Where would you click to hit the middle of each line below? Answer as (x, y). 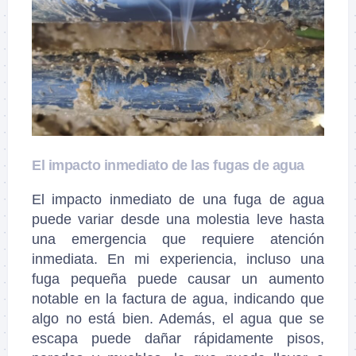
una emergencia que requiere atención (178, 240)
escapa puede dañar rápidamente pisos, (178, 339)
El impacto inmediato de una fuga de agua (178, 200)
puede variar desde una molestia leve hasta (178, 220)
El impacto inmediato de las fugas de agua (168, 166)
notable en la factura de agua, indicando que (178, 299)
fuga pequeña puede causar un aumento (178, 279)
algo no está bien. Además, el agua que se (178, 319)
